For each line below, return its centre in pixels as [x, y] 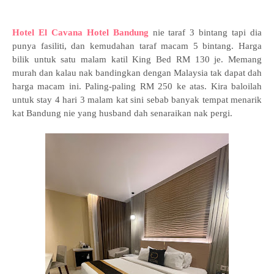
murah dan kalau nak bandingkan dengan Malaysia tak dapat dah [137, 73]
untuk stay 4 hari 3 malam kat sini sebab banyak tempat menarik [137, 100]
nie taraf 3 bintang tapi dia [205, 32]
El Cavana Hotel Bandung [93, 32]
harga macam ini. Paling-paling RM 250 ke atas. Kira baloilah [137, 86]
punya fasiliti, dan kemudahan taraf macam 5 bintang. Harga [137, 46]
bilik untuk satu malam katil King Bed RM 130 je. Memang [137, 59]
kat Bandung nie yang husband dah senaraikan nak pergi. [124, 113]
